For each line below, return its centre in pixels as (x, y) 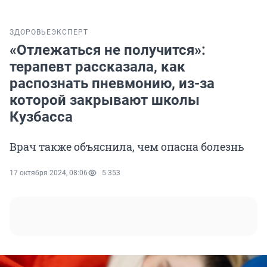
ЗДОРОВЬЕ (30, 32)
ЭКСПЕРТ (70, 32)
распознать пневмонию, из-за (112, 84)
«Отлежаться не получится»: (108, 50)
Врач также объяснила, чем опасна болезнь (127, 147)
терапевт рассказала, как (97, 67)
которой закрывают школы (105, 100)
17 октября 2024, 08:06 (49, 173)
